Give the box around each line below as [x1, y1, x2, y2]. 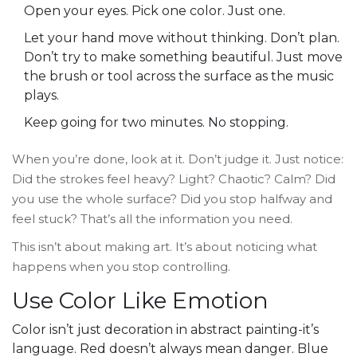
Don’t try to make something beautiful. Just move [24, 49, 343, 65]
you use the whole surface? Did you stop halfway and [12, 191, 332, 207]
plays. [24, 88, 59, 104]
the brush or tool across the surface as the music [24, 69, 334, 84]
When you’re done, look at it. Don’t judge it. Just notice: [12, 151, 343, 167]
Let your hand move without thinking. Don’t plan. [24, 30, 339, 46]
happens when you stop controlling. [12, 259, 230, 275]
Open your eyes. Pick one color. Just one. [24, 3, 285, 19]
